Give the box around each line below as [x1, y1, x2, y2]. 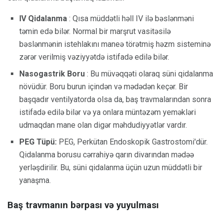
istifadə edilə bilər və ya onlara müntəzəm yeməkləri [19, 108, 196, 117]
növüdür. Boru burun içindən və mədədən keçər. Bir [19, 82, 188, 92]
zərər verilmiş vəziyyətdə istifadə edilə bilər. [19, 52, 169, 62]
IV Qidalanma [19, 14, 67, 24]
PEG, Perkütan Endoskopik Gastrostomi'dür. [57, 137, 208, 147]
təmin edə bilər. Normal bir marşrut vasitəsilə [19, 27, 171, 37]
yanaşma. [19, 176, 51, 185]
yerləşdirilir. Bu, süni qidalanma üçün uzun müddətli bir [19, 163, 202, 173]
